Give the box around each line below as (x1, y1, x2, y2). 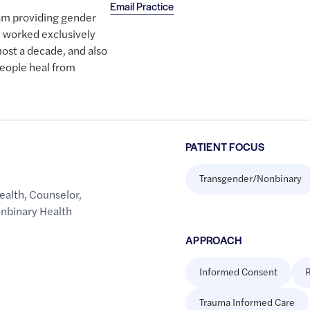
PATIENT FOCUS (185, 139, 265, 154)
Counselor (29, 186, 80, 203)
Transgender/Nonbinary (199, 171, 302, 185)
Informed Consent (199, 264, 277, 279)
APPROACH (185, 232, 242, 248)
